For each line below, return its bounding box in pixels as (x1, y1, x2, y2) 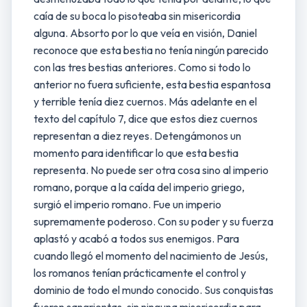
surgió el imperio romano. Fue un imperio (34, 197, 221, 211)
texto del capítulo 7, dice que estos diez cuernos (34, 112, 258, 125)
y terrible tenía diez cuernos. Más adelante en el (34, 95, 257, 108)
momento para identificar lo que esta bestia (34, 146, 238, 160)
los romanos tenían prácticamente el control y (34, 266, 246, 280)
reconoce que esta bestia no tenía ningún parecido (34, 43, 269, 57)
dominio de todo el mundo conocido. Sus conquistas (34, 283, 273, 297)
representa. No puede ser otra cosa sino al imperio (34, 163, 269, 177)
